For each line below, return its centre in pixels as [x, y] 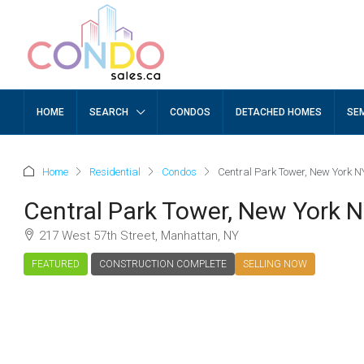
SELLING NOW [275, 264]
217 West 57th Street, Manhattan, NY [139, 236]
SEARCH [109, 112]
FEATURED [56, 264]
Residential [115, 171]
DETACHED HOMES [279, 112]
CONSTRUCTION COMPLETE [163, 264]
